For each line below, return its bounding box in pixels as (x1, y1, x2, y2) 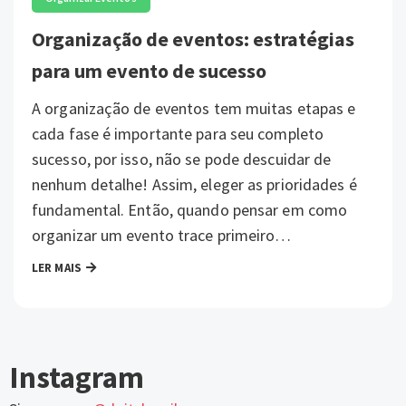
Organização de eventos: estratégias (32, 26, 354, 52)
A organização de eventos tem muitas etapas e (32, 98, 356, 119)
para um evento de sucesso (32, 58, 266, 83)
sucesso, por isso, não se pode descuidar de (32, 149, 332, 169)
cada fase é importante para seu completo (32, 123, 324, 144)
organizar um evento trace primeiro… (32, 225, 295, 246)
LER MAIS (32, 260, 82, 275)
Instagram (9, 359, 144, 397)
